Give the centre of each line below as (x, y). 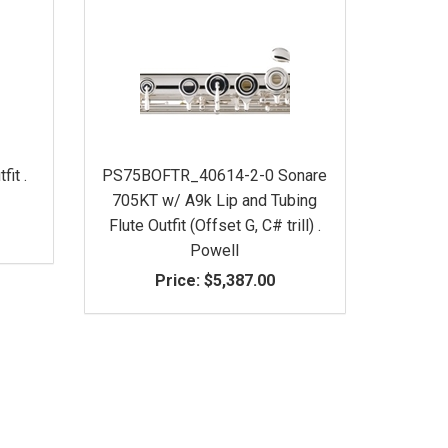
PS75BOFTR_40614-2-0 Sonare (215, 175)
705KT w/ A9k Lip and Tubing (215, 200)
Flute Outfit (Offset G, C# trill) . (214, 225)
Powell (215, 250)
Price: (177, 280)
